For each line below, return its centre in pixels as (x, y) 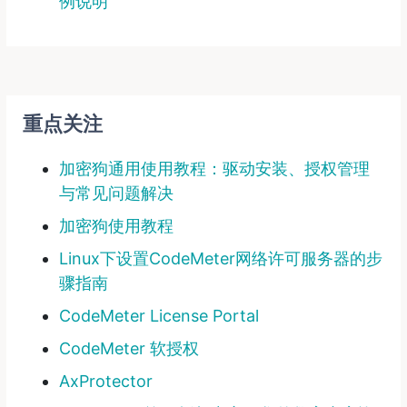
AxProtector (105, 381)
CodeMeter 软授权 (129, 348)
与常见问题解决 (116, 193)
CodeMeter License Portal (159, 315)
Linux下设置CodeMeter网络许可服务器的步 (220, 258)
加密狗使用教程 (116, 225)
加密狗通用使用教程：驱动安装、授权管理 (214, 168)
